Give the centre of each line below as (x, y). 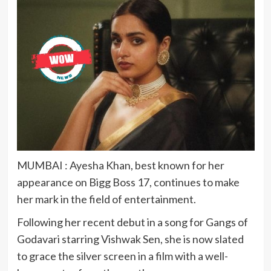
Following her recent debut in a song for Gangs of (132, 222)
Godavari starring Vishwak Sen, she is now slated (130, 239)
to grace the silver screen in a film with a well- (122, 256)
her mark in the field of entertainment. (106, 199)
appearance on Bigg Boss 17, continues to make (128, 182)
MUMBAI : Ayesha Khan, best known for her (120, 165)
